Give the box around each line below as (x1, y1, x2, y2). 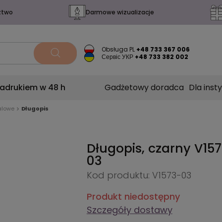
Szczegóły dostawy (86, 204, 172, 216)
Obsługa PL (102, 45, 135, 54)
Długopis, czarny (86, 140, 194, 157)
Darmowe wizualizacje (85, 8, 154, 17)
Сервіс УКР (102, 53, 134, 61)
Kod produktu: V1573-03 (86, 169, 191, 181)
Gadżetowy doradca (105, 82, 184, 93)
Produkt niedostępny (86, 190, 180, 203)
